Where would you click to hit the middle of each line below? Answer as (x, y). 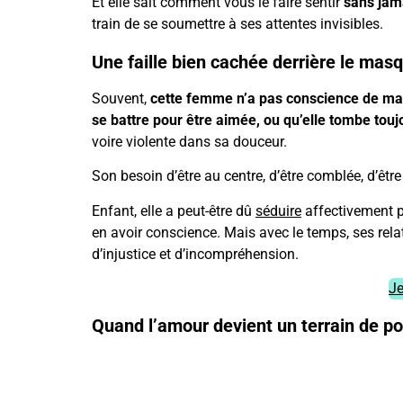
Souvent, (121, 98)
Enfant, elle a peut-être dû (174, 210)
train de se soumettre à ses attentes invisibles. (237, 24)
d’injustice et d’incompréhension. (195, 254)
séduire (278, 210)
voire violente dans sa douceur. (189, 141)
